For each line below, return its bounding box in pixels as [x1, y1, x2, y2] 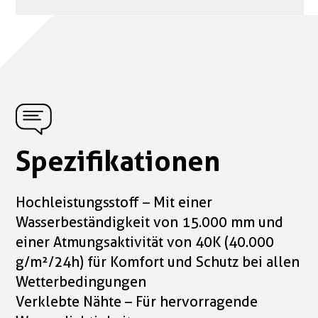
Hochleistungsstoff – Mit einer [16, 194, 213, 212]
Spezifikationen [16, 143, 221, 179]
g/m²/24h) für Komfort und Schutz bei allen [16, 253, 300, 271]
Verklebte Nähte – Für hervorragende [16, 293, 258, 311]
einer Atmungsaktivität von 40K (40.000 [16, 234, 275, 251]
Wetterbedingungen [16, 273, 147, 291]
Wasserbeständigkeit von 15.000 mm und [16, 214, 284, 231]
